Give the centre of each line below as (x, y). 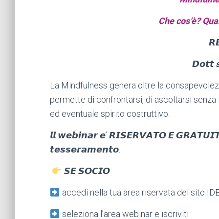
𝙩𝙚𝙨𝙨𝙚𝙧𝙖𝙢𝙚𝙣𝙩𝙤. (85, 149)
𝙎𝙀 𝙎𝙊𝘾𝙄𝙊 (86, 171)
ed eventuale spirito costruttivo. (110, 113)
